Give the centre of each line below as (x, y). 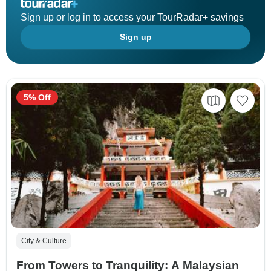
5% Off (37, 98)
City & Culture (44, 241)
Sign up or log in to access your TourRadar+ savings (132, 18)
